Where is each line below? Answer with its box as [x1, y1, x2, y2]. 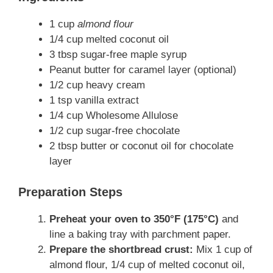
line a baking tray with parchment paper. [49, 228, 231, 240]
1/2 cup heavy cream [49, 79, 145, 91]
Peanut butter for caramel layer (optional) [49, 64, 236, 76]
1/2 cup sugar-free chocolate [49, 125, 180, 137]
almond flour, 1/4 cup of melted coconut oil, [49, 258, 245, 271]
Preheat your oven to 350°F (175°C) [49, 213, 219, 225]
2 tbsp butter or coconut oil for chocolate [49, 140, 233, 152]
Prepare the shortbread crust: [49, 243, 193, 255]
